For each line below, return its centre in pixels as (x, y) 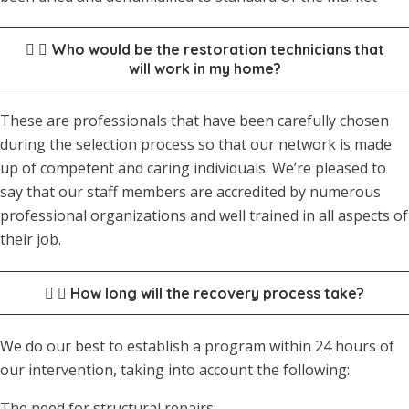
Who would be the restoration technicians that (217, 50)
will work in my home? (204, 69)
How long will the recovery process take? (217, 293)
